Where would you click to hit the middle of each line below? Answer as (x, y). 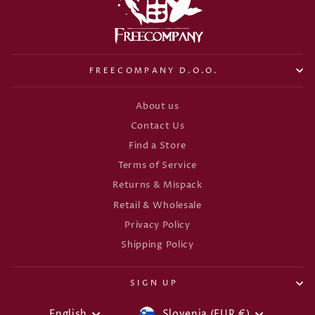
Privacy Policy (157, 225)
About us (157, 106)
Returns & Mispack (157, 186)
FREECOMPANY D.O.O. (154, 70)
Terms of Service (157, 166)
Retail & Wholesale (157, 205)
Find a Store (157, 146)
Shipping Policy (157, 245)
